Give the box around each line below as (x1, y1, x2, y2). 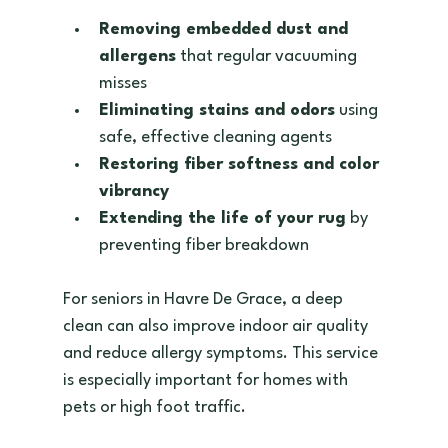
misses (98, 75, 155, 93)
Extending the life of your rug (98, 210, 346, 228)
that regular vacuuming (175, 48, 361, 66)
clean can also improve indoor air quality (62, 318, 372, 336)
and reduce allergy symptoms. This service (62, 345, 382, 363)
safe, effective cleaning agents (98, 129, 340, 147)
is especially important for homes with (62, 372, 352, 390)
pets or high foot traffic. (62, 399, 246, 417)
